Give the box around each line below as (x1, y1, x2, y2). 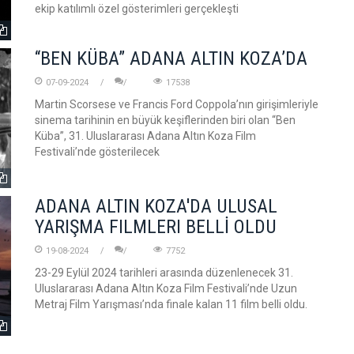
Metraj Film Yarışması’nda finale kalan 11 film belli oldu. (35, 298, 307, 311)
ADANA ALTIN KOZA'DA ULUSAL (35, 195, 277, 217)
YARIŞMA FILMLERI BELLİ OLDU (35, 216, 277, 238)
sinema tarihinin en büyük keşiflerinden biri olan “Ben (35, 114, 296, 126)
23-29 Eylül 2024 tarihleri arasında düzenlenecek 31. (35, 266, 293, 279)
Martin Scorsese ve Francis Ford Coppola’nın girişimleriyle (35, 98, 318, 111)
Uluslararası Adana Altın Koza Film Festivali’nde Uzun (35, 282, 297, 295)
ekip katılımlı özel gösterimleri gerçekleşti (35, 2, 239, 15)
